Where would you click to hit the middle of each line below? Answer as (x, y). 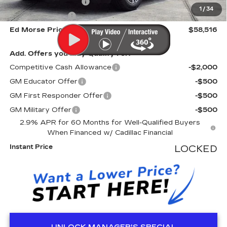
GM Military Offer (40, 110)
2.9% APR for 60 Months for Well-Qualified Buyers (110, 123)
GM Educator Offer (43, 82)
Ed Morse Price (38, 30)
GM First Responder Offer (56, 96)
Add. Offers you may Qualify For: (70, 54)
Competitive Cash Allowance (60, 68)
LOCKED (196, 149)
